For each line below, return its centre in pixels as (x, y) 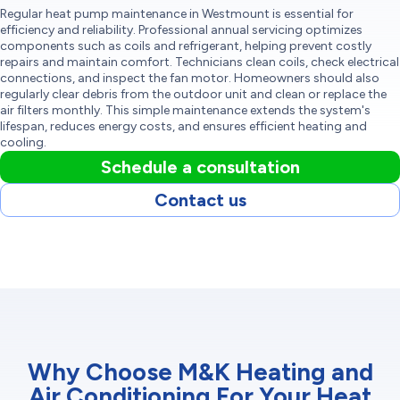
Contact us (200, 200)
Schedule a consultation (200, 167)
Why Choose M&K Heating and (200, 371)
